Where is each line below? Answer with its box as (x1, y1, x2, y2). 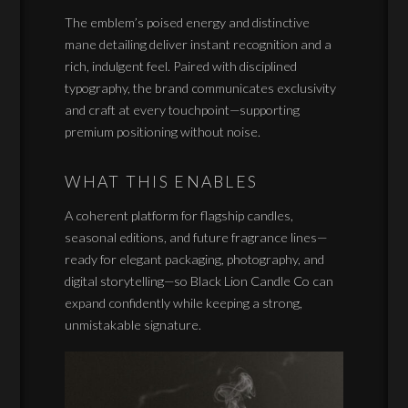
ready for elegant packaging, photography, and (65, 250, 325, 267)
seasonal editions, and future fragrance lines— (65, 229, 328, 245)
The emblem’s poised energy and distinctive (65, 14, 311, 30)
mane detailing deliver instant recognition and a (65, 36, 332, 52)
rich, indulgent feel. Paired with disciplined (65, 57, 298, 74)
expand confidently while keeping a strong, (65, 294, 303, 311)
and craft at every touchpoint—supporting (65, 101, 301, 117)
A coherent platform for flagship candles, (65, 207, 294, 223)
